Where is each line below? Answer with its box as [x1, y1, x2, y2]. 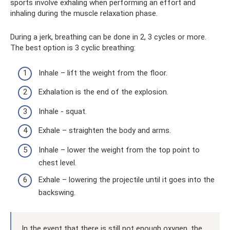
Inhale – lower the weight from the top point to [39, 145, 200, 155]
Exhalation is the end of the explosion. [39, 87, 168, 97]
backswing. [39, 188, 75, 197]
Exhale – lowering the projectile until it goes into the [39, 175, 215, 184]
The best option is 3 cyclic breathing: [10, 43, 136, 52]
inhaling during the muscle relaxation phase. [10, 9, 158, 18]
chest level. [39, 158, 76, 167]
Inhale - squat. [39, 106, 87, 116]
